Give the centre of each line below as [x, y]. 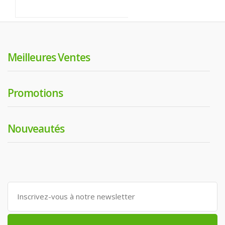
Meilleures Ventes [49, 57]
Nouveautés [36, 128]
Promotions [35, 93]
